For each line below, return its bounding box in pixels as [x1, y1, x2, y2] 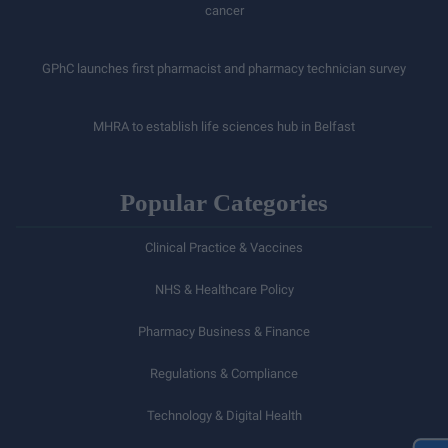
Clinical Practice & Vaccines [145, 240, 303, 255]
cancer [204, 3, 244, 18]
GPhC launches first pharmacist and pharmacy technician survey [42, 61, 406, 76]
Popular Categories [120, 189, 328, 216]
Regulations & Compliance [150, 366, 298, 381]
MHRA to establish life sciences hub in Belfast [93, 119, 355, 134]
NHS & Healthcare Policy [154, 282, 294, 297]
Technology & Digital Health [146, 408, 302, 423]
